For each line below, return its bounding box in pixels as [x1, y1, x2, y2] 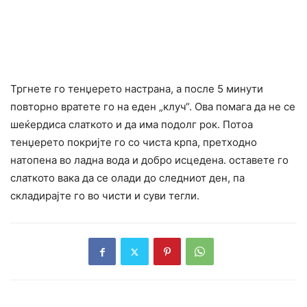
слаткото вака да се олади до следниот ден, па [10, 171, 245, 185]
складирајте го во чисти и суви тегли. [10, 189, 199, 203]
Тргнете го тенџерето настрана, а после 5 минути [10, 82, 263, 96]
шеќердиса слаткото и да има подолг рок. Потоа [10, 118, 253, 132]
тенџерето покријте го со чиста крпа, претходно [10, 136, 257, 149]
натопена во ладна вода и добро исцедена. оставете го [10, 153, 288, 167]
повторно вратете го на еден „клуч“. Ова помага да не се [10, 100, 295, 114]
